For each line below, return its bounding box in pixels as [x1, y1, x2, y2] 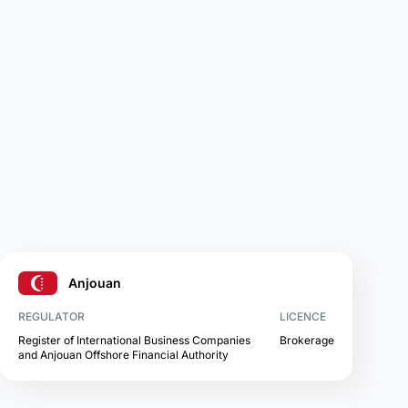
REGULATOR [17, 310, 85, 323]
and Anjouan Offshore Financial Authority [17, 348, 229, 362]
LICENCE [279, 310, 326, 323]
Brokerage [279, 333, 334, 347]
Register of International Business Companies [17, 333, 250, 347]
